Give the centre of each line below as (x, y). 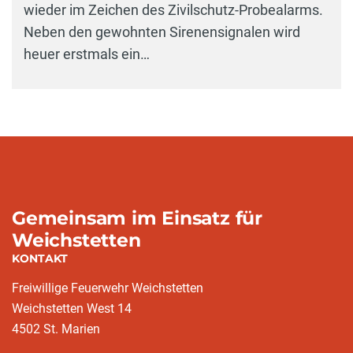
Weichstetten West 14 (72, 308)
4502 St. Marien (56, 329)
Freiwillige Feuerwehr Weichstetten (108, 288)
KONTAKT (40, 258)
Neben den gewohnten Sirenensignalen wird (162, 32)
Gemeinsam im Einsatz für (137, 218)
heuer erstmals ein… (87, 54)
